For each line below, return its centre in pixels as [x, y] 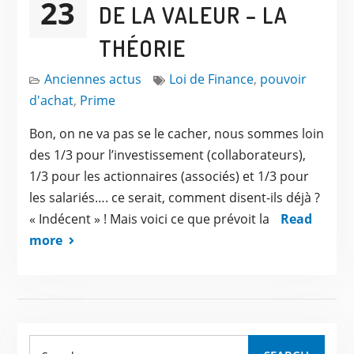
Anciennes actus [92, 79]
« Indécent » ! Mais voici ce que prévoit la [151, 218]
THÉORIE [142, 48]
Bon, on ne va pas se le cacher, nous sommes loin [176, 133]
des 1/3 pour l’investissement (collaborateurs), [167, 154]
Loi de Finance [211, 79]
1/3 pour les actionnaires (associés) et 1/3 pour [169, 176]
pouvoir [283, 79]
